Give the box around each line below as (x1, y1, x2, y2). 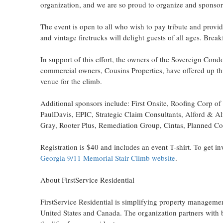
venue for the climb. (40, 76, 102, 86)
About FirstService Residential (40, 175, 134, 185)
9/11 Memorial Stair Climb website (65, 153, 175, 163)
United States (40, 208, 81, 218)
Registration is (40, 142, 87, 152)
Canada (96, 208, 120, 218)
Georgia (40, 153, 65, 163)
